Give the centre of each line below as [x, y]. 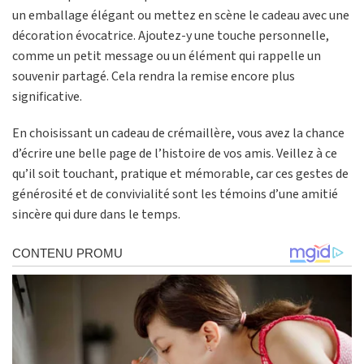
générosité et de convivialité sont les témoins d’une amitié [175, 195]
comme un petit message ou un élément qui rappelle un [167, 56]
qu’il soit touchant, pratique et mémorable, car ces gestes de [180, 174]
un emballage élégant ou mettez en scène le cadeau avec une [181, 15]
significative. [47, 96]
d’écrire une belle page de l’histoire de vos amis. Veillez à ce [175, 154]
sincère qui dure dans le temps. [96, 215]
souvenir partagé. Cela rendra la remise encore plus [154, 76]
